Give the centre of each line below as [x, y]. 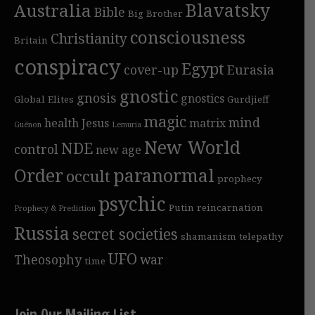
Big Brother [155, 14]
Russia [42, 233]
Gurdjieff [248, 99]
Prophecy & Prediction [55, 208]
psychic [132, 204]
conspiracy [67, 67]
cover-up [151, 70]
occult [88, 176]
